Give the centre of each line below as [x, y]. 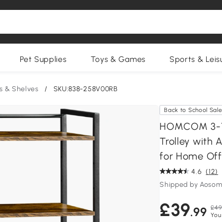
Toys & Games [118, 59]
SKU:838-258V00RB [85, 89]
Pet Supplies [43, 59]
